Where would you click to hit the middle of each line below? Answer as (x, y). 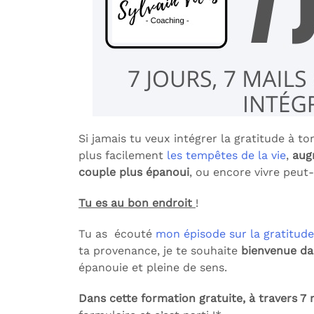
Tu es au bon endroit (137, 203)
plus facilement (123, 155)
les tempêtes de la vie (226, 155)
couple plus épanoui (134, 172)
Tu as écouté (117, 234)
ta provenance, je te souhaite (160, 251)
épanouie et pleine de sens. (155, 267)
